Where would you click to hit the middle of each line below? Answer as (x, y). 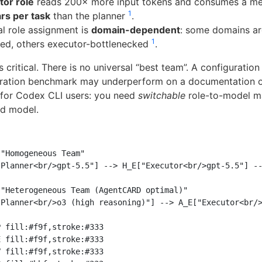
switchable (162, 96)
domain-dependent (136, 30)
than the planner (89, 16)
